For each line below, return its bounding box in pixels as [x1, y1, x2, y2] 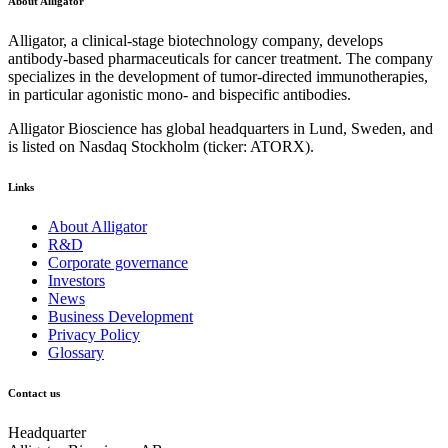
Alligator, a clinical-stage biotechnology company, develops [8, 31, 383, 49]
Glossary [48, 343, 104, 361]
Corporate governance [48, 253, 188, 271]
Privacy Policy [48, 325, 140, 343]
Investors [48, 271, 105, 289]
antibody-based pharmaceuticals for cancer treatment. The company [8, 49, 433, 67]
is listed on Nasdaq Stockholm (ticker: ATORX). [8, 137, 314, 155]
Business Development [48, 307, 193, 325]
